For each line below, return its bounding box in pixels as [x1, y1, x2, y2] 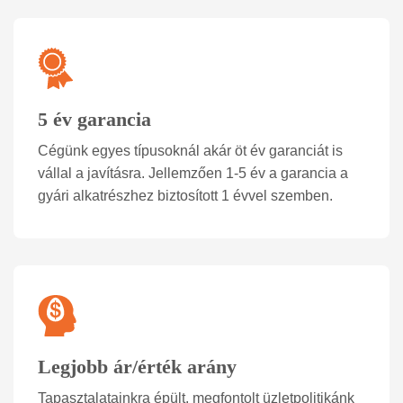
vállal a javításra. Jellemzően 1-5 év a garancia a [38, 165, 348, 181]
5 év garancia [38, 107, 151, 130]
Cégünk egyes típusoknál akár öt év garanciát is [38, 142, 343, 158]
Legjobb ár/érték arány [38, 354, 237, 378]
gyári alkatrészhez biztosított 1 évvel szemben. [38, 187, 333, 203]
